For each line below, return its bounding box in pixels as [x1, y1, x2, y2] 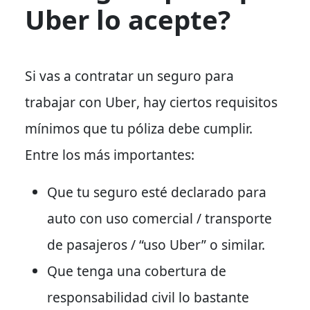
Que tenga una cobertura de [47, 261, 226, 280]
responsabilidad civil [47, 287, 175, 307]
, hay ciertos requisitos [136, 92, 277, 111]
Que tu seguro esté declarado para [47, 182, 266, 201]
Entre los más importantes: [25, 145, 194, 164]
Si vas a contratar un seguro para [25, 66, 234, 85]
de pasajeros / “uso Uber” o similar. [47, 235, 265, 254]
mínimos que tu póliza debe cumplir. [25, 118, 253, 138]
